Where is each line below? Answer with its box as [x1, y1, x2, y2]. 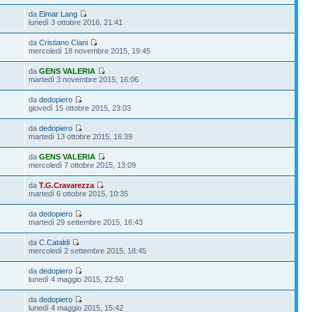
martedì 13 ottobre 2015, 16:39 [29, 132, 133, 141]
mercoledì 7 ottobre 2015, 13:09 [29, 160, 136, 169]
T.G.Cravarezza [39, 180, 95, 189]
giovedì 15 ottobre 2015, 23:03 [29, 103, 132, 112]
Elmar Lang [39, 9, 78, 18]
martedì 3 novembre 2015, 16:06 [29, 75, 139, 84]
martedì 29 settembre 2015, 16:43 [29, 217, 143, 226]
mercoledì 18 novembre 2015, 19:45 [29, 46, 151, 55]
